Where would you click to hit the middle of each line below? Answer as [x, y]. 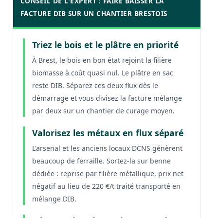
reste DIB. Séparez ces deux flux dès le [95, 85]
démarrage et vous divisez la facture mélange [107, 98]
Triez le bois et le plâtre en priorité [105, 45]
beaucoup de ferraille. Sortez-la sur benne [101, 161]
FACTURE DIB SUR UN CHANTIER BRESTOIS [94, 13]
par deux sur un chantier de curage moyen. [103, 110]
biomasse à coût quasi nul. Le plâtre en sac [102, 73]
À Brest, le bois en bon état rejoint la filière [102, 60]
